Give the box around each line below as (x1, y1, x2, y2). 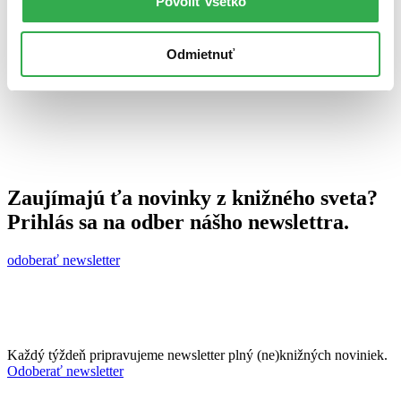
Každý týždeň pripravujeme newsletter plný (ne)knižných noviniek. (7, 346, 388, 363)
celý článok (7, 33, 75, 48)
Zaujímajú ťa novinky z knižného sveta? (7, 185, 378, 209)
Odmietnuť (166, 46, 235, 62)
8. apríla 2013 (7, 8, 85, 23)
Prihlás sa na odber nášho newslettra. (7, 209, 349, 234)
